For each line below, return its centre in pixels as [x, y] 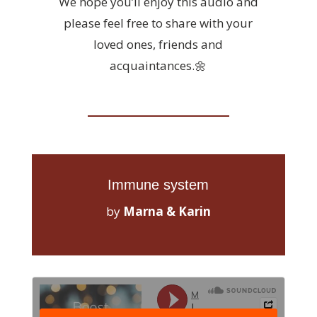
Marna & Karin [167, 211]
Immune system [158, 185]
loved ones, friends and [158, 44]
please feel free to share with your [158, 23]
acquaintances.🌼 [158, 65]
